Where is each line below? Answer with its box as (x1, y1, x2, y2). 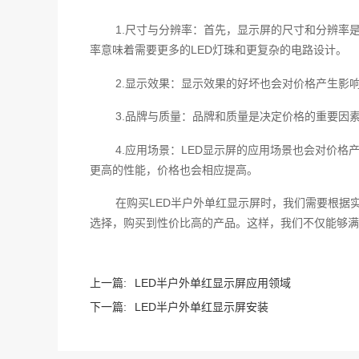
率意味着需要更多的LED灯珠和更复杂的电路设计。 (90, 43, 347, 57)
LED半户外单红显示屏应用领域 (135, 276, 291, 289)
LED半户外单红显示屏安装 (135, 300, 268, 313)
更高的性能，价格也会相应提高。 (90, 163, 258, 176)
